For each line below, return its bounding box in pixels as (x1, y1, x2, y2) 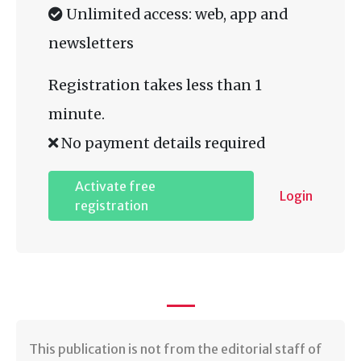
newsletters (48, 33, 134, 52)
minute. (48, 104, 105, 123)
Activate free (75, 177, 156, 194)
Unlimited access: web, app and (63, 4, 288, 23)
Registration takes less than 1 (48, 75, 262, 94)
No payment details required (58, 133, 265, 152)
